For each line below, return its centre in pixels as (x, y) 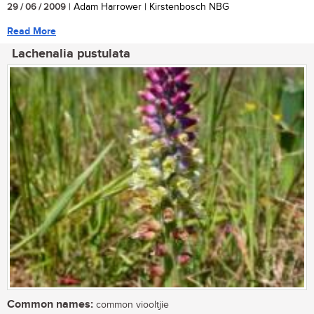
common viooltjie (131, 305)
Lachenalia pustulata (71, 54)
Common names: (50, 305)
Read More (32, 31)
